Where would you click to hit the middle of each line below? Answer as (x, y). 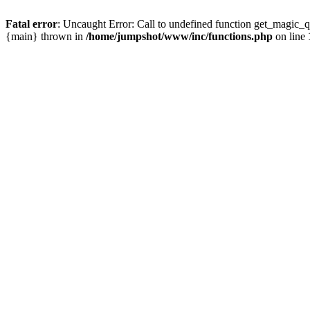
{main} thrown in (46, 36)
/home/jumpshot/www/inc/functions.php (179, 36)
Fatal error (31, 24)
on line (290, 36)
